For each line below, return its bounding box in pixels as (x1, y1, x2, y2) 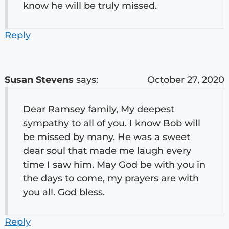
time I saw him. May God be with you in (22, 158, 205, 170)
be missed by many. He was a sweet (22, 131, 190, 143)
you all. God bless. (22, 186, 105, 198)
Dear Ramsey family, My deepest (22, 103, 174, 115)
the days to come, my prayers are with (22, 172, 199, 184)
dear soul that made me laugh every (22, 145, 191, 156)
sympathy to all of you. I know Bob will (22, 117, 200, 129)
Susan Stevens (4, 74, 74, 85)
